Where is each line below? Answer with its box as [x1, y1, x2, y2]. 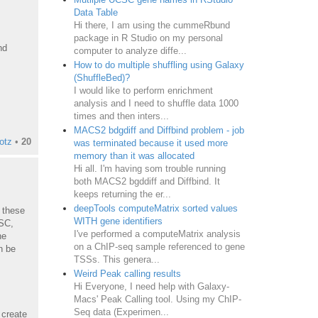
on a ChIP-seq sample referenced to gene [73, 241, 245, 252]
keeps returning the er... [73, 188, 171, 199]
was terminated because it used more [73, 137, 228, 148]
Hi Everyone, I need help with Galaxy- [73, 280, 229, 292]
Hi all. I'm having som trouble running [73, 163, 226, 174]
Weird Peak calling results [73, 268, 181, 279]
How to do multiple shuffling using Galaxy [73, 59, 244, 70]
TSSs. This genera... [73, 253, 160, 265]
